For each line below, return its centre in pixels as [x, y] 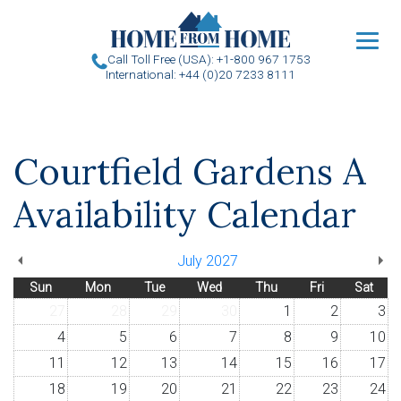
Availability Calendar [185, 214]
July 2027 [208, 261]
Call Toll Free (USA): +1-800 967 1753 [209, 60]
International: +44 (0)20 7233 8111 [200, 74]
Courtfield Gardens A [190, 171]
